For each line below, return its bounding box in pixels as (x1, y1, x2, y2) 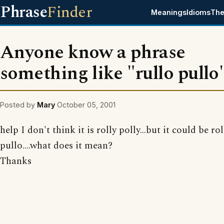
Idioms (186, 8, 211, 16)
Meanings (151, 8, 187, 16)
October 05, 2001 (57, 100, 115, 109)
